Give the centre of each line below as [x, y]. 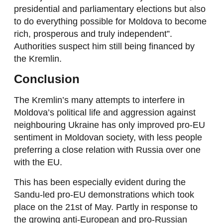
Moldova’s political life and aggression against [105, 113]
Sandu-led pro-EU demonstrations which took [104, 194]
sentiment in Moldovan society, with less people [108, 138]
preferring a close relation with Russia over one [107, 150]
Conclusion [47, 79]
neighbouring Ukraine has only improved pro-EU [109, 125]
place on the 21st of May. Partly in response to [106, 207]
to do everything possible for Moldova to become [110, 21]
